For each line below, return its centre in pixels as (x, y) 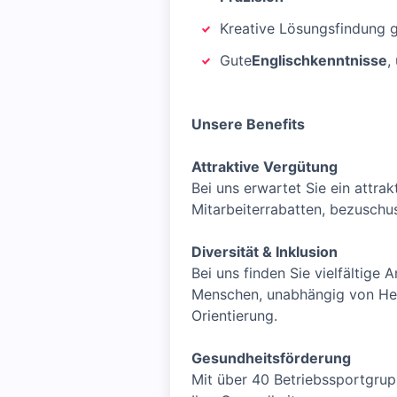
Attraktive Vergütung (265, 167)
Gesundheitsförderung (271, 358)
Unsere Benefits (248, 124)
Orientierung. (234, 315)
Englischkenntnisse (319, 60)
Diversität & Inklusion (265, 252)
